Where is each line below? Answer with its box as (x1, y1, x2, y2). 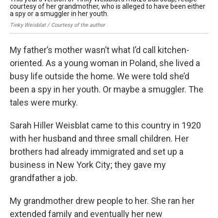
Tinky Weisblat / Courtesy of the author (10, 22, 105, 29)
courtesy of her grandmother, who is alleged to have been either (10, 2, 205, 11)
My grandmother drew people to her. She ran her (10, 196, 195, 206)
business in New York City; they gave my (10, 160, 166, 170)
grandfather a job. (10, 173, 77, 183)
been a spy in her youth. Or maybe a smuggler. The (10, 84, 203, 95)
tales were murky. (10, 97, 78, 108)
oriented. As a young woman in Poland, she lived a (10, 58, 200, 69)
